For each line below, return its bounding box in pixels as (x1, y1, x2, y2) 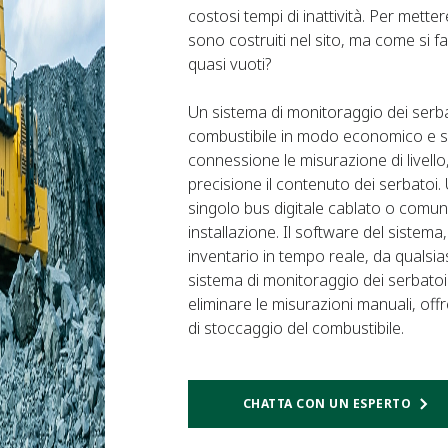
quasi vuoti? (187, 53, 271, 75)
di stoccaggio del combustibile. (187, 317, 404, 339)
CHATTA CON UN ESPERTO (242, 395, 412, 412)
